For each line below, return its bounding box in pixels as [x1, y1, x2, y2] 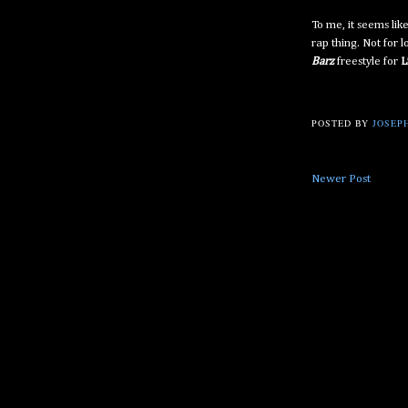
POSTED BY [311, 117, 373, 130]
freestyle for [334, 56, 401, 68]
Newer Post [311, 173, 371, 186]
